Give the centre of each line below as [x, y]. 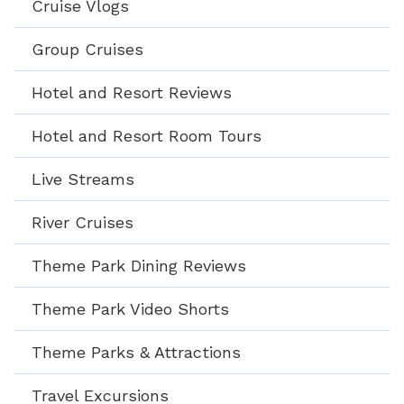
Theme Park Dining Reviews [139, 265]
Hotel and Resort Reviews [132, 92]
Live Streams [83, 179]
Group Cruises [87, 49]
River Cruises [83, 222]
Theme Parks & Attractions [136, 352]
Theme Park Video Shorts [130, 308]
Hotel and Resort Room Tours [147, 135]
